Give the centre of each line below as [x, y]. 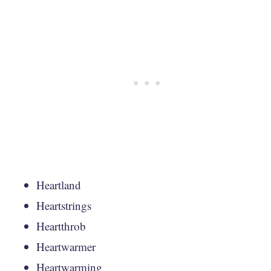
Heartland [59, 184]
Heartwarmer [66, 246]
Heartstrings [64, 205]
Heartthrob [61, 226]
